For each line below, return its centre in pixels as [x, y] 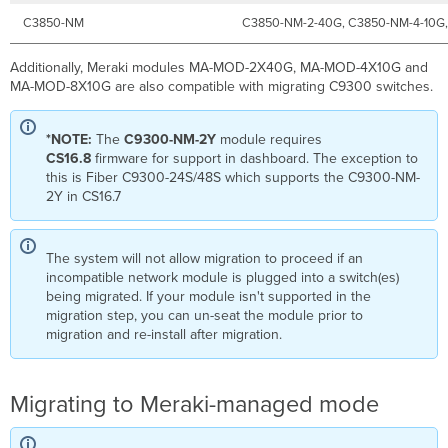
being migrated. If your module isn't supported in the [209, 297]
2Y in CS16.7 [84, 197]
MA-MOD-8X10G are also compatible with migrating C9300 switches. [224, 87]
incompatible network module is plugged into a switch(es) [223, 278]
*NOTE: [69, 140]
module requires [269, 140]
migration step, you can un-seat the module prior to [205, 316]
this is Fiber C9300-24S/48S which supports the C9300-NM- [233, 178]
